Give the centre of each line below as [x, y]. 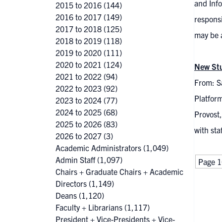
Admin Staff [75, 160]
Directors [71, 183]
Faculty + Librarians [89, 207]
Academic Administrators [98, 148]
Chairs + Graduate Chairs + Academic [119, 171]
